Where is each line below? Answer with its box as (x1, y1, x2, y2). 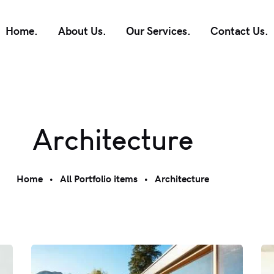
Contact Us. (210, 23, 269, 39)
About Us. (57, 23, 106, 39)
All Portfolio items (59, 172, 138, 185)
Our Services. (126, 23, 191, 39)
